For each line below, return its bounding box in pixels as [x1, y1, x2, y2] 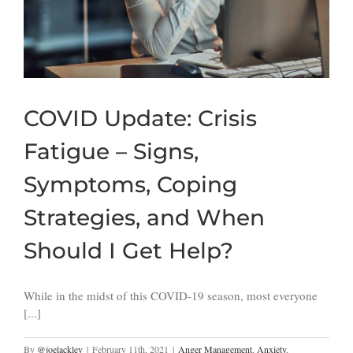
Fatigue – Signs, [24, 138, 199, 165]
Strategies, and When [24, 204, 265, 232]
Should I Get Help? [24, 237, 233, 265]
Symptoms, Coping [24, 171, 237, 199]
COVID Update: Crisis [24, 105, 257, 132]
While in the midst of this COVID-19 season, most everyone [24, 288, 318, 304]
